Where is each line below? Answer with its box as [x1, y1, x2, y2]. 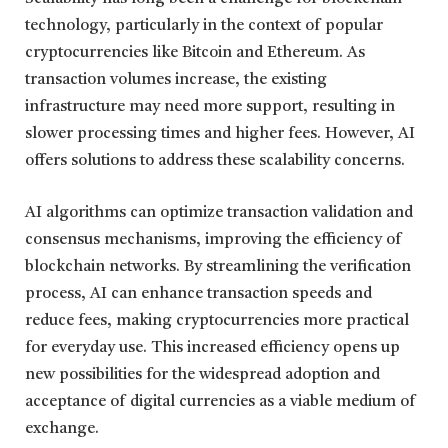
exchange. [25, 420, 99, 437]
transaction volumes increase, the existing [25, 72, 327, 89]
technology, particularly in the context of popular [25, 18, 383, 35]
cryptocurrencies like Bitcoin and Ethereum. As [25, 45, 365, 62]
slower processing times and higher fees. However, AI [25, 126, 415, 143]
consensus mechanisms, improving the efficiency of [25, 231, 402, 248]
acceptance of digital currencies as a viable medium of [25, 393, 416, 410]
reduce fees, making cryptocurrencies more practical [25, 312, 409, 329]
